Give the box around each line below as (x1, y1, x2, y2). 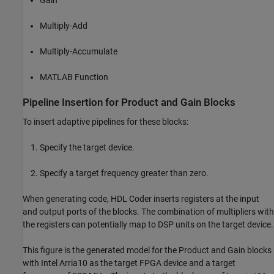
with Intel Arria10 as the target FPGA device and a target (23, 257, 235, 268)
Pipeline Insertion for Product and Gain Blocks (23, 97, 235, 109)
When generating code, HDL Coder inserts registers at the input (23, 193, 259, 204)
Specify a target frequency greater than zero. (40, 168, 209, 178)
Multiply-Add (40, 21, 87, 31)
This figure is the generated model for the (23, 245, 179, 255)
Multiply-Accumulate (40, 46, 117, 57)
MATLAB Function (40, 72, 108, 83)
